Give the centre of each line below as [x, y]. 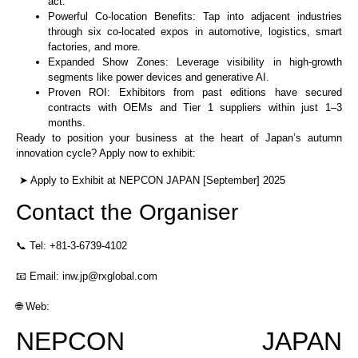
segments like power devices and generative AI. [159, 78]
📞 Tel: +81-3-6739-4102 [72, 246]
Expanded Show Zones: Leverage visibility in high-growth [195, 62]
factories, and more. [94, 47]
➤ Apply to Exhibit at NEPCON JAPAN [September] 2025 [152, 180]
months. [67, 123]
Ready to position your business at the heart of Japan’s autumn [179, 138]
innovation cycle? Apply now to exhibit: [106, 153]
